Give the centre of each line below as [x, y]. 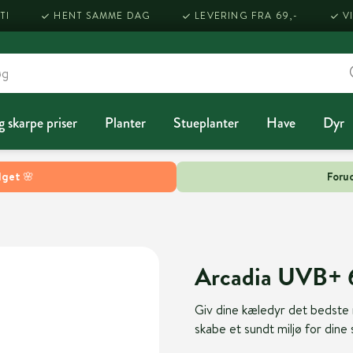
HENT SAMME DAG [102, 15]
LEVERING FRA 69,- [247, 15]
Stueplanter [206, 123]
